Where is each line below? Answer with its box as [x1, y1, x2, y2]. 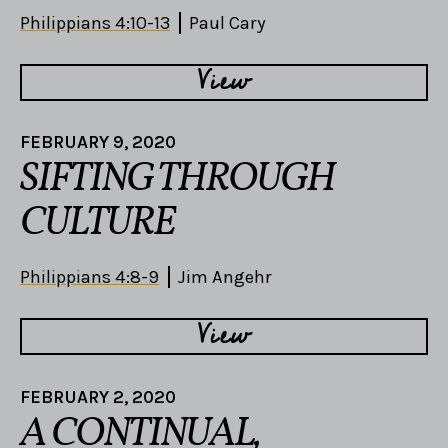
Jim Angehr [178, 266, 272, 289]
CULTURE [20, 196, 175, 253]
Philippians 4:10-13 [20, 11, 170, 34]
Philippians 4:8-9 [20, 266, 159, 289]
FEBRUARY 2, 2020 [20, 385, 176, 408]
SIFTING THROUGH [20, 152, 334, 209]
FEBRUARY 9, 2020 [20, 131, 176, 154]
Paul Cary [189, 11, 266, 34]
